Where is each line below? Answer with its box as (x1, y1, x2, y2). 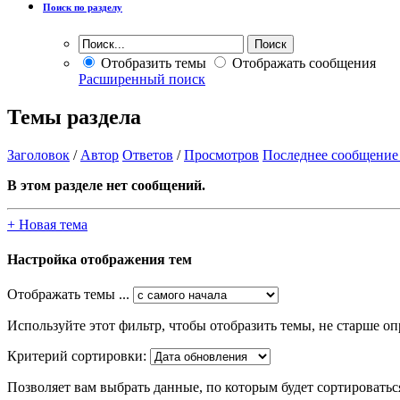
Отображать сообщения (229, 54, 376, 71)
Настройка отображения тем (7, 251, 192, 267)
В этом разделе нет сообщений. (7, 177, 205, 193)
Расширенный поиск (79, 71, 205, 87)
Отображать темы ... (7, 287, 129, 303)
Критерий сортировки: (7, 348, 146, 364)
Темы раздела (7, 104, 141, 129)
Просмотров (184, 146, 259, 162)
